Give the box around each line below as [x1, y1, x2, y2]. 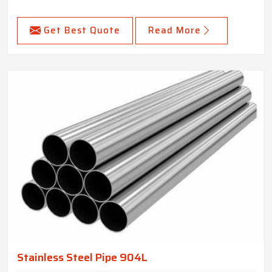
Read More [148, 23, 201, 38]
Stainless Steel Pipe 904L [17, 249, 148, 267]
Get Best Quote [44, 23, 120, 38]
